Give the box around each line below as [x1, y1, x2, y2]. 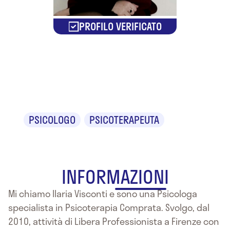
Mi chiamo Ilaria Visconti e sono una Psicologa [8, 186, 197, 201]
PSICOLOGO [29, 112, 75, 128]
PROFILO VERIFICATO [79, 18, 162, 34]
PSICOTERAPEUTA [89, 112, 159, 128]
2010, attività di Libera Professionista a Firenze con [8, 214, 219, 229]
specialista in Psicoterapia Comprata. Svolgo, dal [8, 200, 209, 215]
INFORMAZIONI [61, 162, 169, 191]
